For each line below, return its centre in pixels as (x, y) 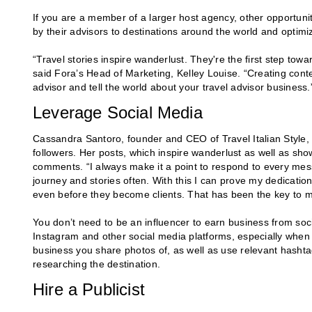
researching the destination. (98, 264)
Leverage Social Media (118, 113)
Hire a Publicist (89, 290)
